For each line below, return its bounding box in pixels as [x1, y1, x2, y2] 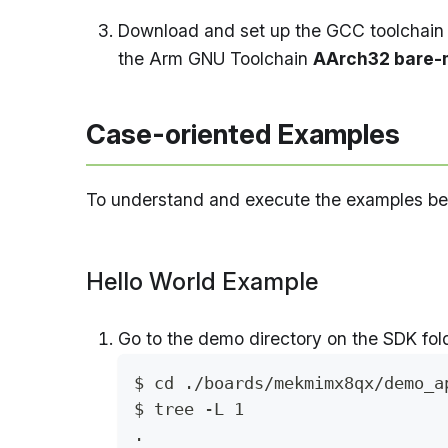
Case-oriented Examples [86, 118, 400, 152]
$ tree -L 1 [134, 398, 244, 419]
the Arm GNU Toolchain [118, 48, 313, 70]
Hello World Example [86, 266, 318, 296]
